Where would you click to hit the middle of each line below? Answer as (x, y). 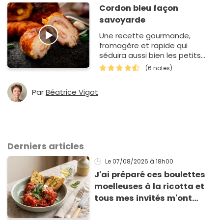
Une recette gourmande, (145, 35)
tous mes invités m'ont (143, 198)
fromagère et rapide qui (144, 45)
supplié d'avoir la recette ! (151, 210)
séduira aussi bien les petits (150, 55)
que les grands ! (128, 65)
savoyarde (123, 20)
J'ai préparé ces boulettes (150, 175)
